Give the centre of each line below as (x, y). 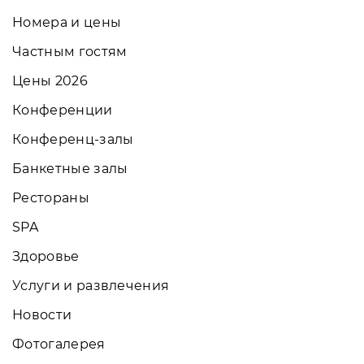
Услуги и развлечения (91, 285)
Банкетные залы (70, 168)
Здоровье (46, 256)
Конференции (63, 110)
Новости (42, 314)
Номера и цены (67, 22)
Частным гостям (70, 51)
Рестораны (51, 197)
